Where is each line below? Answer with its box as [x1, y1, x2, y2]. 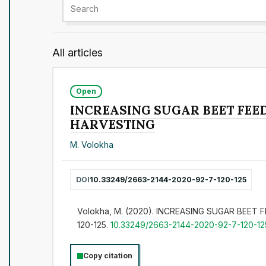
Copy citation [83, 251, 132, 261]
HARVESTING [70, 116, 156, 132]
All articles [52, 46, 103, 59]
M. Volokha [70, 140, 114, 150]
